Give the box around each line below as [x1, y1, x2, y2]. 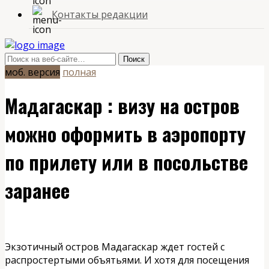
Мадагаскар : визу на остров [5, 91, 240, 120]
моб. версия [5, 65, 60, 79]
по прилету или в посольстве [5, 148, 248, 177]
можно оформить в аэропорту [5, 119, 246, 148]
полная [62, 65, 96, 79]
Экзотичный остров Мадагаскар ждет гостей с [5, 240, 225, 253]
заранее [5, 176, 70, 205]
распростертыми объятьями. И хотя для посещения [5, 253, 249, 267]
